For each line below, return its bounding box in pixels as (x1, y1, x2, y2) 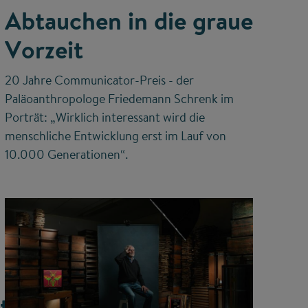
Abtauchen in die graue (4, 3, 253, 38)
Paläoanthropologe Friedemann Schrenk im (4, 90, 234, 108)
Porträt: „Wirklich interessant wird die (4, 109, 205, 126)
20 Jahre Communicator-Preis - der (4, 71, 194, 89)
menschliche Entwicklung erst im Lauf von (4, 127, 226, 145)
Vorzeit (4, 32, 83, 67)
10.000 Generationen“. (4, 146, 128, 164)
